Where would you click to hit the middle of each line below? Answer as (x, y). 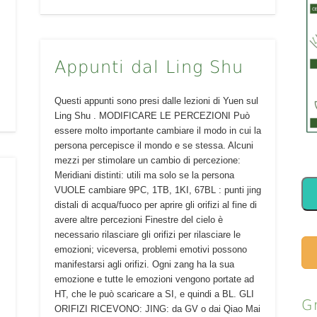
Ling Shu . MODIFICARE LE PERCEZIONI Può (152, 115)
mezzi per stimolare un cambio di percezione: (147, 160)
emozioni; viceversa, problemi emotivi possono (150, 249)
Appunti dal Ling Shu (149, 67)
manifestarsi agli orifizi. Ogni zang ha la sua (144, 264)
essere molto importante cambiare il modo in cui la (157, 130)
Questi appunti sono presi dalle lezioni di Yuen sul (156, 100)
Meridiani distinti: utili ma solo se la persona (144, 175)
